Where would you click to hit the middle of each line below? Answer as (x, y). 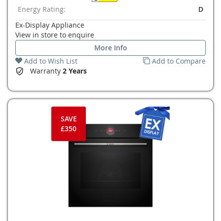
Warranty (46, 71)
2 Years (75, 71)
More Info (110, 48)
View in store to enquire (55, 35)
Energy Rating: (42, 9)
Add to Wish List (51, 61)
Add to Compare (179, 61)
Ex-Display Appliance (50, 25)
